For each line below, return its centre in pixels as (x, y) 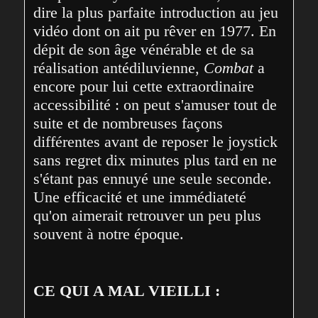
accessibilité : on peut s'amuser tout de (155, 105)
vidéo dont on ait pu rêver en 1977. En (155, 31)
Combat (229, 68)
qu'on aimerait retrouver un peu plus (148, 216)
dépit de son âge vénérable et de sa (144, 50)
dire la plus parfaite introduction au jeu (156, 13)
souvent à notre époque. (109, 234)
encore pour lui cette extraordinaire (144, 87)
